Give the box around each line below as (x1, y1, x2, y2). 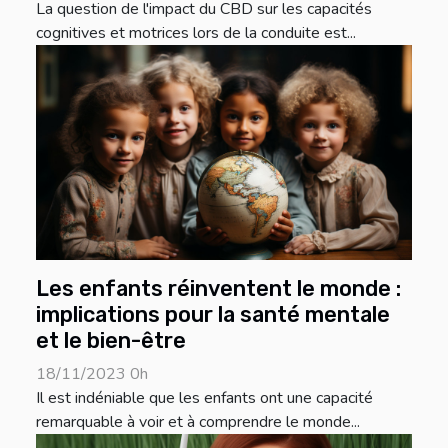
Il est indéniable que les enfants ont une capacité (36, 386, 373, 409)
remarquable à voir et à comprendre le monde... (36, 410, 360, 433)
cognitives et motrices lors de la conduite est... (36, 22, 356, 45)
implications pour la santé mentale (36, 301, 390, 327)
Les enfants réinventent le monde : (36, 275, 401, 301)
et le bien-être (36, 327, 186, 353)
